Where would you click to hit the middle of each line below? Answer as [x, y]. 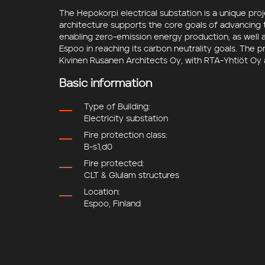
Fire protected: [114, 164]
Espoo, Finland [112, 204]
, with [193, 61]
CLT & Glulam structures [132, 176]
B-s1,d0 [98, 147]
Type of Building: [117, 107]
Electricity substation [126, 119]
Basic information [106, 84]
